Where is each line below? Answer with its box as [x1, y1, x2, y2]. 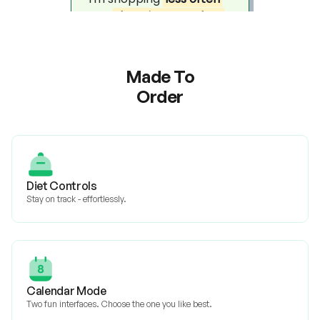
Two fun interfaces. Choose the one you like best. [26, 299, 212, 309]
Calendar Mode [26, 284, 106, 298]
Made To [125, 66, 195, 87]
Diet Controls [26, 179, 97, 193]
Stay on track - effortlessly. [26, 194, 126, 204]
